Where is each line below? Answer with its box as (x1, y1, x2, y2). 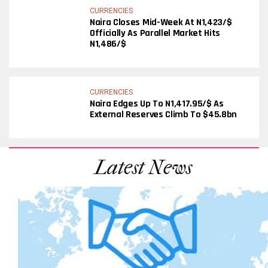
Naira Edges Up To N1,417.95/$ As (90, 98, 224, 110)
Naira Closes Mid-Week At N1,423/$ (90, 16, 232, 29)
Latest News (94, 156, 192, 179)
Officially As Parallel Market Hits (90, 27, 221, 39)
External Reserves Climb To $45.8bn (90, 108, 237, 121)
